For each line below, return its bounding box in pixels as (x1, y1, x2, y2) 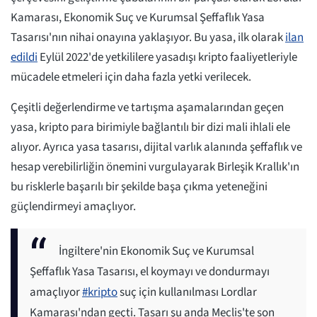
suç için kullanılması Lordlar (117, 283, 257, 301)
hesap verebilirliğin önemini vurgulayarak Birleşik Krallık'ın (11, 158, 299, 175)
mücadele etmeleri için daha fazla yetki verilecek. (11, 68, 251, 86)
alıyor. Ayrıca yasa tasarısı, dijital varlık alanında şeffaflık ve (11, 138, 302, 156)
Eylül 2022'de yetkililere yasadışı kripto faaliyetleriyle (38, 48, 297, 66)
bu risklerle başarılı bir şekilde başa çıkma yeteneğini (11, 178, 267, 195)
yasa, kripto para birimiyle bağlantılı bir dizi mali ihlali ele (11, 118, 290, 136)
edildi (11, 48, 38, 66)
